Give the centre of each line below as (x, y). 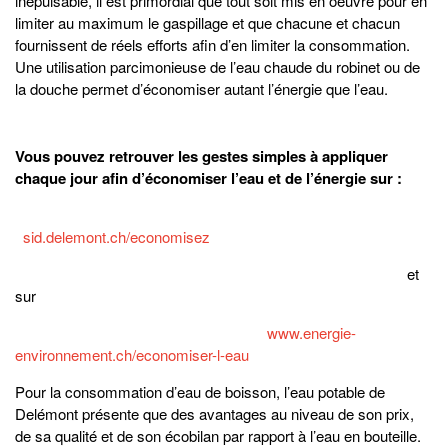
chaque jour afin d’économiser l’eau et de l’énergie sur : (208, 178)
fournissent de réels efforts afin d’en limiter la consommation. (212, 45)
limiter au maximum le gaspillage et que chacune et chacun (207, 23)
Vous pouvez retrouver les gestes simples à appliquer (201, 156)
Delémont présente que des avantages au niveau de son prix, (214, 414)
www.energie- (311, 333)
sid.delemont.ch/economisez (116, 237)
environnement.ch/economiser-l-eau (132, 355)
